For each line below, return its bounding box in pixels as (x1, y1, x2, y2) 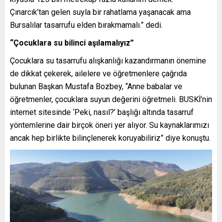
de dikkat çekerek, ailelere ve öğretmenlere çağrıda (10, 68, 187, 78)
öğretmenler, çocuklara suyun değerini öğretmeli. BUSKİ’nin (10, 94, 212, 104)
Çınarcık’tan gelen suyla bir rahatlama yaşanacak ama (10, 7, 191, 17)
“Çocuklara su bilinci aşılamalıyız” (10, 38, 134, 48)
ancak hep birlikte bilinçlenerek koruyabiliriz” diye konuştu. (10, 133, 211, 143)
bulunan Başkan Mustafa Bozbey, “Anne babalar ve (10, 81, 182, 91)
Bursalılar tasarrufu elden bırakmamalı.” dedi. (10, 20, 163, 30)
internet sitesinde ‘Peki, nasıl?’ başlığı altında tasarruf (10, 107, 194, 117)
